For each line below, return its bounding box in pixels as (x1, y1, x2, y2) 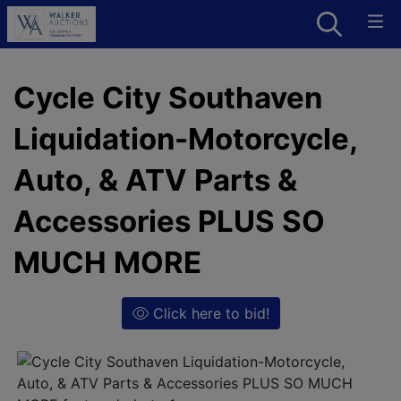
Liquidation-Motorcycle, (13, 121, 357, 157)
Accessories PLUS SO (13, 203, 325, 239)
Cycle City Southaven (13, 80, 322, 115)
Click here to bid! (148, 304, 269, 322)
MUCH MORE (13, 244, 201, 280)
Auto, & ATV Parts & (13, 162, 297, 198)
